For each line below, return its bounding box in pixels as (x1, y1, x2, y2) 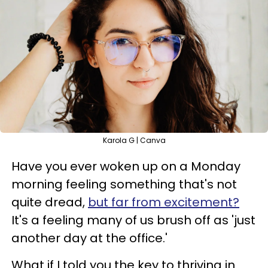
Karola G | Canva (102, 135, 166, 145)
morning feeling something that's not (11, 176, 237, 193)
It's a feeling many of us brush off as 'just (11, 212, 255, 229)
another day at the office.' (11, 230, 167, 246)
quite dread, (11, 194, 88, 211)
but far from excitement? (88, 194, 239, 211)
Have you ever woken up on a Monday (11, 158, 240, 175)
